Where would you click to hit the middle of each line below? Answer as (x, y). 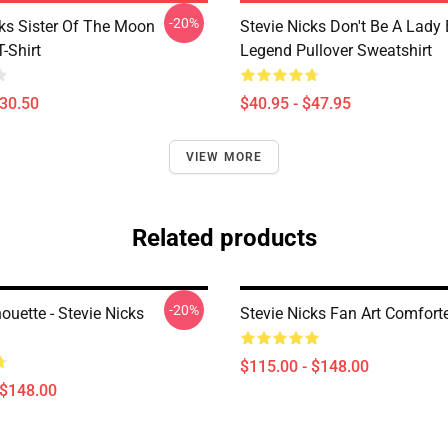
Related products (224, 238)
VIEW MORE (224, 157)
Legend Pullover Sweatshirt (336, 50)
